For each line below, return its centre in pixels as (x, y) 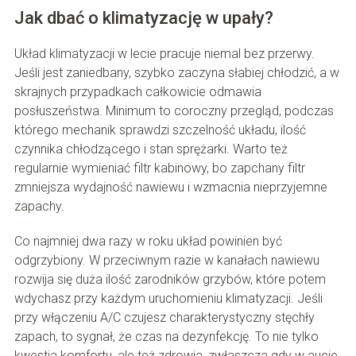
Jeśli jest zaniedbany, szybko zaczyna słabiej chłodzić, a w (176, 73)
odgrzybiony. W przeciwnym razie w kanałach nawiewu (166, 261)
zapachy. (39, 207)
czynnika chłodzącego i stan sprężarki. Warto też (151, 149)
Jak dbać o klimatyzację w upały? (143, 18)
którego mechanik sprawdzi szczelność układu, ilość (160, 130)
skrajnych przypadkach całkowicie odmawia (137, 92)
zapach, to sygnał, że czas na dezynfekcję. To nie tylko (166, 337)
